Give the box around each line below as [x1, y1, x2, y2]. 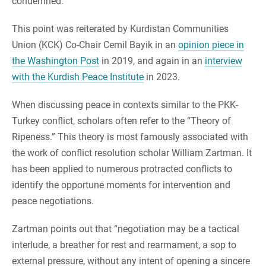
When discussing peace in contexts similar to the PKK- [12, 99, 238, 111]
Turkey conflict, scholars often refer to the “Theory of [12, 115, 231, 127]
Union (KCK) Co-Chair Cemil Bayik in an [12, 39, 178, 51]
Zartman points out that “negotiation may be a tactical [12, 223, 239, 235]
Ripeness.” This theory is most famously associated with [12, 131, 248, 143]
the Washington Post [12, 55, 99, 67]
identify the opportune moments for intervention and [12, 179, 230, 191]
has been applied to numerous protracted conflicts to [12, 163, 232, 175]
